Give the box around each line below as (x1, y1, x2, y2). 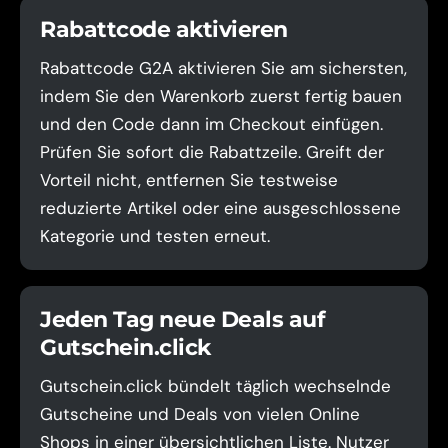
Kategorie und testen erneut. (40, 225, 270, 247)
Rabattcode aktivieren (40, 16, 288, 43)
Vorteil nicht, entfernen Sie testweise (40, 169, 338, 191)
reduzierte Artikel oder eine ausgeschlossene (40, 197, 401, 219)
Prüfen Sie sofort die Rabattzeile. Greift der (40, 141, 384, 163)
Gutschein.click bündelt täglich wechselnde (40, 375, 391, 397)
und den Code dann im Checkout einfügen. (40, 113, 383, 135)
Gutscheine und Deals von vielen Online (40, 403, 360, 425)
